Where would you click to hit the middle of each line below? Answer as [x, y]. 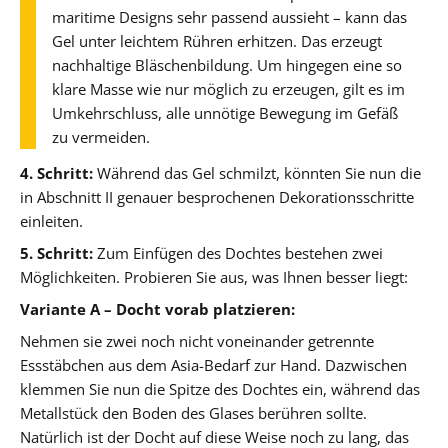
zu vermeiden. [101, 136]
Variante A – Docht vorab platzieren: [157, 308]
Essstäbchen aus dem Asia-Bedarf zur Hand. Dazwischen [213, 364]
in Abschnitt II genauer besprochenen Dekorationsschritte [217, 196]
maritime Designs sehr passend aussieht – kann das [229, 16]
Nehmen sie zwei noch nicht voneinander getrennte [197, 340]
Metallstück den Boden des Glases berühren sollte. [193, 412]
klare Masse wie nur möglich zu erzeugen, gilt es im [228, 88]
